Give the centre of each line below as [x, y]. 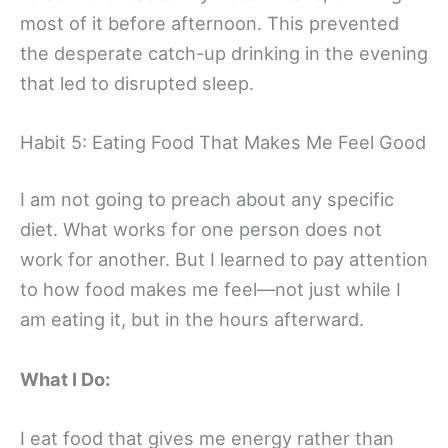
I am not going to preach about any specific [207, 199]
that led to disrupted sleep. [137, 82]
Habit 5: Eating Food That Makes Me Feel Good [223, 142]
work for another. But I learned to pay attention [224, 259]
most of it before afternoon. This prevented [209, 22]
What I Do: [65, 378]
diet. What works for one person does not [201, 229]
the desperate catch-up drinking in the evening [224, 52]
